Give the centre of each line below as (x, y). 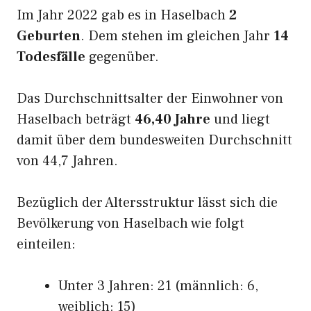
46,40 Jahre (173, 119)
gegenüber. (122, 57)
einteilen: (46, 244)
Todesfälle (51, 57)
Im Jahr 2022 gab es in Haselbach (123, 15)
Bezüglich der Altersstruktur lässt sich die (147, 203)
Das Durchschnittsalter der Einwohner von (150, 99)
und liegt (240, 119)
